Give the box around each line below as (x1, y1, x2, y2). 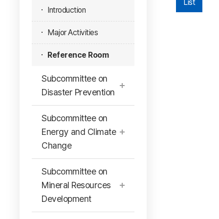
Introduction (47, 5, 86, 15)
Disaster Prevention (42, 87, 115, 97)
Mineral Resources (42, 180, 111, 190)
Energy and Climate (42, 127, 116, 137)
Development (42, 194, 91, 204)
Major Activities (47, 28, 98, 37)
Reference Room (47, 50, 109, 60)
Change (42, 140, 71, 151)
